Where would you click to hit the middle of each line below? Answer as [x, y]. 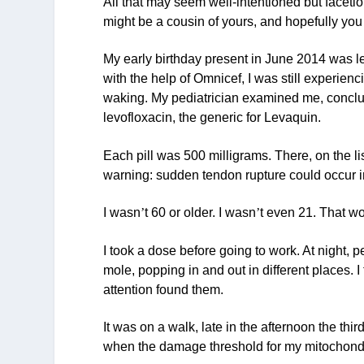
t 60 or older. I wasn [201, 213]
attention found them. [164, 289]
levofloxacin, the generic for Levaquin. [212, 118]
